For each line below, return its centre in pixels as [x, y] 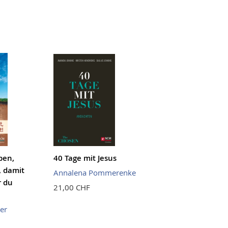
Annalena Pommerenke [95, 172]
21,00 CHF [72, 187]
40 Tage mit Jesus [85, 158]
